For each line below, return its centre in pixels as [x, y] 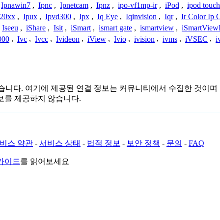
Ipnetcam [74, 5]
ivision [144, 39]
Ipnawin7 [16, 5]
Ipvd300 [58, 17]
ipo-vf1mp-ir [137, 5]
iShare [36, 27]
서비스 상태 [60, 143]
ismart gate [115, 27]
